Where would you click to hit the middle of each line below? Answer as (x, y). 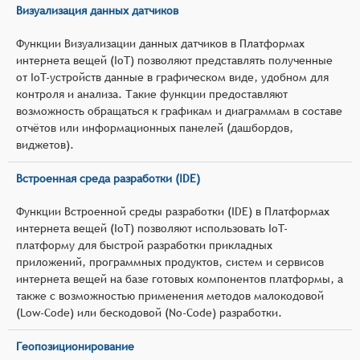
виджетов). (45, 144)
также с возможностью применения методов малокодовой (170, 295)
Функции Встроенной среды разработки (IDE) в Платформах (173, 211)
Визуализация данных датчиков (97, 10)
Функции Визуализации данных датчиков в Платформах (160, 43)
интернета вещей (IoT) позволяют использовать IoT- (152, 228)
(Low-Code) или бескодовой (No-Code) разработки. (149, 312)
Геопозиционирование (75, 346)
